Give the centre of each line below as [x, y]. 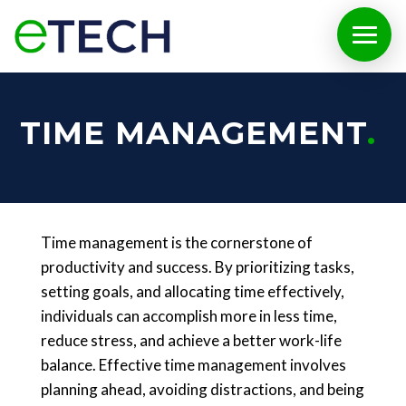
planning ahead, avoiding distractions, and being [202, 389]
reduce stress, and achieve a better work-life [191, 340]
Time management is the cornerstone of [176, 242]
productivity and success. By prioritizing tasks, [197, 267]
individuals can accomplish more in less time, [188, 316]
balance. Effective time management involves [193, 365]
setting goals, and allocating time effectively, [192, 291]
